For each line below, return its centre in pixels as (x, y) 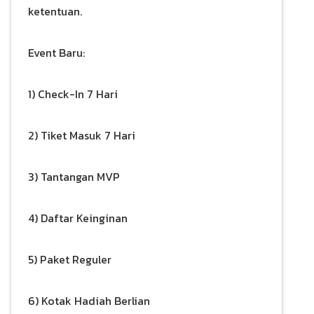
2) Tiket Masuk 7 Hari (82, 135)
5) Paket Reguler (70, 259)
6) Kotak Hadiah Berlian (89, 300)
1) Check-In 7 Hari (73, 94)
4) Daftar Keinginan (78, 218)
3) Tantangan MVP (74, 176)
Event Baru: (56, 52)
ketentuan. (55, 11)
